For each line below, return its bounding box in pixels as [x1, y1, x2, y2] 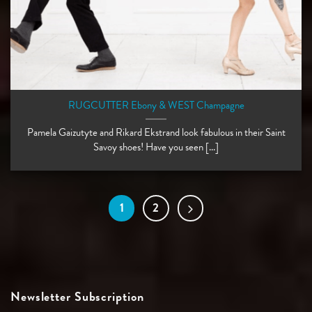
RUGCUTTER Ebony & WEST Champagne [68, 97, 244, 114]
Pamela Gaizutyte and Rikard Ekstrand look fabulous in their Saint [26, 125, 286, 141]
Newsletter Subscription [10, 286, 144, 306]
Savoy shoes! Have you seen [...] [93, 139, 219, 155]
